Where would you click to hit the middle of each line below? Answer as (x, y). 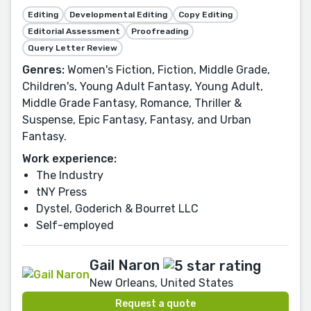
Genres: (43, 70)
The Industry (70, 176)
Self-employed (75, 226)
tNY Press (61, 192)
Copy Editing (205, 15)
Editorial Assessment (74, 32)
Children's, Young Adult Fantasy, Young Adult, (143, 87)
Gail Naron (125, 266)
